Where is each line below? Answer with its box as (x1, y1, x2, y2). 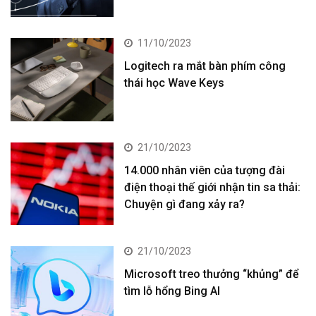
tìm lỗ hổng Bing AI (124, 284, 221, 298)
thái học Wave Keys (124, 76, 225, 90)
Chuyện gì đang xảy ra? (124, 197, 245, 211)
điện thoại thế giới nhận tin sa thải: (124, 180, 301, 194)
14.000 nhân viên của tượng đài (124, 163, 286, 177)
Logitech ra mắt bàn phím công (124, 59, 286, 73)
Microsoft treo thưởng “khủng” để (124, 267, 300, 281)
